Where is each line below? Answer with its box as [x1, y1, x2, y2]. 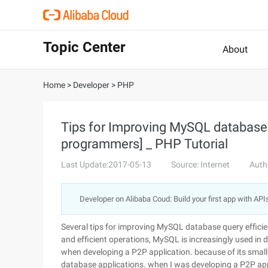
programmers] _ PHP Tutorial [61, 136, 228, 151]
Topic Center [43, 39, 126, 56]
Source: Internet [171, 160, 230, 169]
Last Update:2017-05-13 [61, 160, 151, 169]
